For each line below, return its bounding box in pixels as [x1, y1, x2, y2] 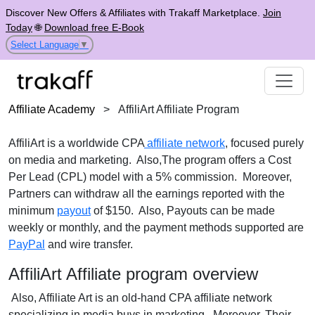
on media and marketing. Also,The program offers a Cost [8, 154, 291, 166]
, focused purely [225, 137, 304, 149]
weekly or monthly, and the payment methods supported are [8, 221, 304, 233]
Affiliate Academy [8, 103, 95, 115]
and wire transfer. [45, 238, 133, 250]
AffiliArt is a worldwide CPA [8, 137, 144, 149]
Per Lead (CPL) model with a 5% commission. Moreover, [8, 171, 292, 183]
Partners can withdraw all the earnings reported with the [8, 188, 285, 200]
